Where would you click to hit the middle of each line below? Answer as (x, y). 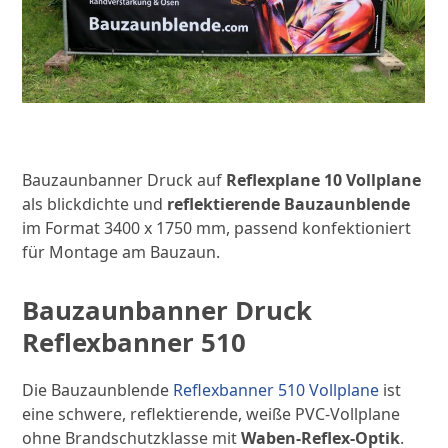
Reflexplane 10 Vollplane (324, 179)
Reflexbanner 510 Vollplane (276, 389)
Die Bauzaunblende (98, 389)
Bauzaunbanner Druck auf (124, 179)
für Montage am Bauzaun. (121, 251)
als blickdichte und (95, 203)
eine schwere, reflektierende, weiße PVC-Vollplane (211, 413)
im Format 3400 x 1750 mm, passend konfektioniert (217, 227)
